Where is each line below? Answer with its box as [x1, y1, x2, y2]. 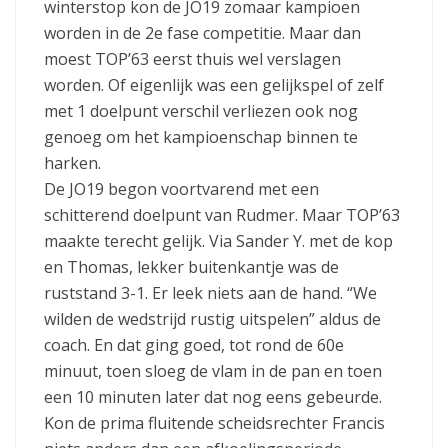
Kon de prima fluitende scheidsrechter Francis [44, 411, 385, 434]
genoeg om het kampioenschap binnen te [44, 125, 358, 148]
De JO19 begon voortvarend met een [44, 177, 319, 200]
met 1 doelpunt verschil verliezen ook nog [44, 99, 358, 122]
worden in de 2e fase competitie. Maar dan [44, 21, 361, 44]
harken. [44, 151, 105, 174]
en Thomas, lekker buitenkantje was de [44, 255, 339, 278]
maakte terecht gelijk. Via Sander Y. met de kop [44, 229, 393, 252]
